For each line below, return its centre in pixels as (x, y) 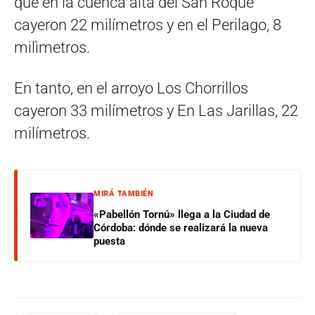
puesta (109, 242)
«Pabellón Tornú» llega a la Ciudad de (182, 215)
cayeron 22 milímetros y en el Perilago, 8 (148, 25)
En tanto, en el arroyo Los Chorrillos (131, 89)
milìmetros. (52, 48)
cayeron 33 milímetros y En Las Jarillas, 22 (156, 111)
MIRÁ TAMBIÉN (123, 194)
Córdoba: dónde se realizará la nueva (181, 228)
